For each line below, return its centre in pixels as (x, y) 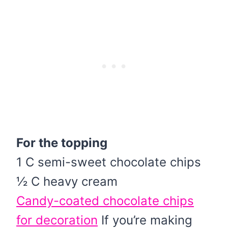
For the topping (62, 142)
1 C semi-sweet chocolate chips (109, 162)
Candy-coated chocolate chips (105, 201)
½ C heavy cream (67, 181)
